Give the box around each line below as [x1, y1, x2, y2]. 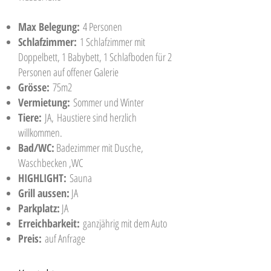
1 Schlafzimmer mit [77, 34, 145, 49]
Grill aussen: [18, 186, 70, 200]
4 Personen [80, 19, 122, 34]
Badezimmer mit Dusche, [56, 140, 143, 155]
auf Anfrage [42, 231, 88, 246]
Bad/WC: [18, 140, 54, 155]
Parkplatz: [18, 201, 60, 215]
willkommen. [18, 125, 62, 140]
